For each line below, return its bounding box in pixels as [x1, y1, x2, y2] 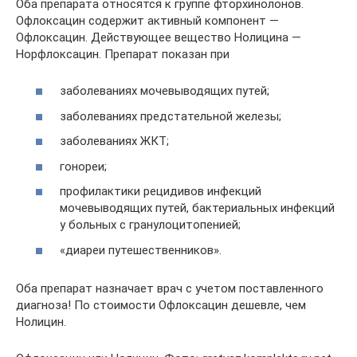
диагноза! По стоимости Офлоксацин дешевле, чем [16, 297, 306, 312]
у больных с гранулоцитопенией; [60, 218, 241, 233]
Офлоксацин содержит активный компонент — [16, 13, 279, 28]
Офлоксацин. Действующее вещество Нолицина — [16, 29, 301, 45]
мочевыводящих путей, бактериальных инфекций [60, 201, 335, 216]
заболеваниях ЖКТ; [60, 134, 169, 149]
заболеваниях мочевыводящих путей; [60, 84, 269, 99]
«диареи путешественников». [60, 242, 222, 257]
